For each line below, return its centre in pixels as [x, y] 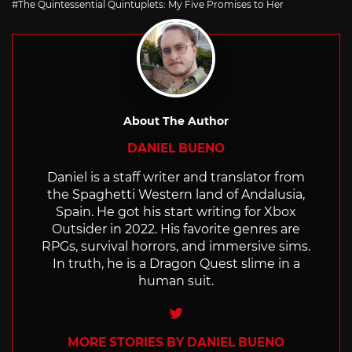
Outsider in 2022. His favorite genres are [176, 229]
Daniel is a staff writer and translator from [176, 177]
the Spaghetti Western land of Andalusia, [176, 194]
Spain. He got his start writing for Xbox [176, 211]
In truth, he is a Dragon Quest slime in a [176, 263]
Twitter [209, 311]
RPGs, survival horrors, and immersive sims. [176, 246]
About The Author [176, 121]
